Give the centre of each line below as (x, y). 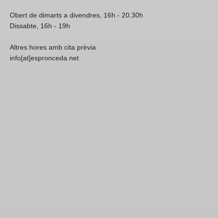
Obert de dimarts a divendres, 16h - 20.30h (76, 15)
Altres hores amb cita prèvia (53, 47)
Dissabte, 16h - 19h (40, 26)
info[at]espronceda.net (44, 58)
